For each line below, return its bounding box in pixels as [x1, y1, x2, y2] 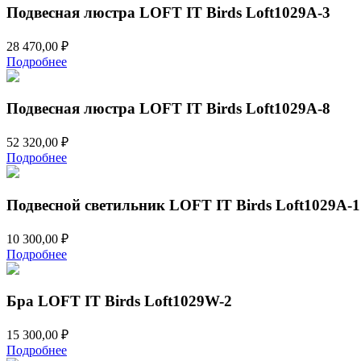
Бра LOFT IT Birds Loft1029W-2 [6, 293, 232, 310]
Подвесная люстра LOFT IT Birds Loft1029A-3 [6, 4, 330, 22]
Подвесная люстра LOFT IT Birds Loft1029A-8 [6, 100, 330, 118]
